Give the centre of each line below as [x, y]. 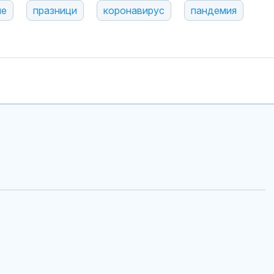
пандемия [214, 10]
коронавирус [134, 10]
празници [55, 10]
